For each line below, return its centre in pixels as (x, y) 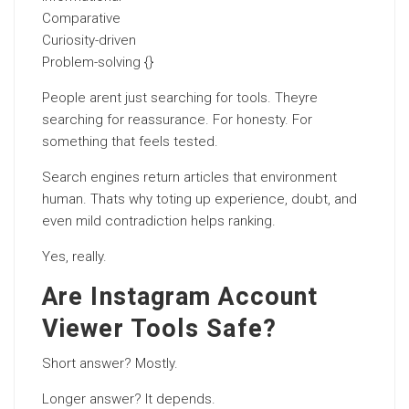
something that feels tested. (130, 142)
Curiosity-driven (89, 40)
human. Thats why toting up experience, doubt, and (199, 199)
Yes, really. (74, 257)
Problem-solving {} (98, 62)
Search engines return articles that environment (189, 177)
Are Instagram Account (180, 297)
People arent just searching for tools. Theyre (180, 98)
